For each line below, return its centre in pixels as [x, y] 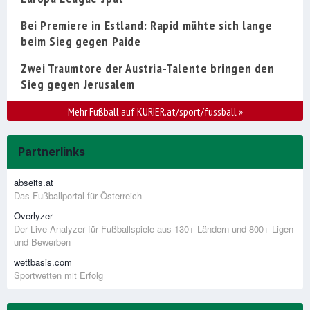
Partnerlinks [52, 152]
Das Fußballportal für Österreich [78, 196]
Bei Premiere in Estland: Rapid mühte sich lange [147, 26]
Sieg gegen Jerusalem [78, 84]
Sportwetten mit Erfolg [58, 275]
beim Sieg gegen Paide [81, 42]
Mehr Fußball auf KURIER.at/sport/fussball [153, 112]
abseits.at [34, 183]
